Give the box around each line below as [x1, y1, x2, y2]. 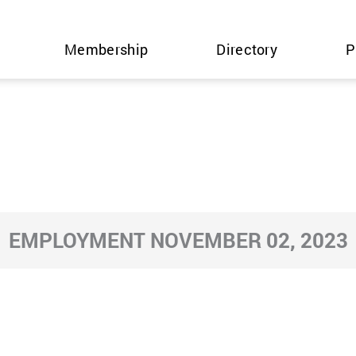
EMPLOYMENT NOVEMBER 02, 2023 [8, 226, 348, 254]
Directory [216, 40, 278, 59]
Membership [64, 40, 149, 59]
